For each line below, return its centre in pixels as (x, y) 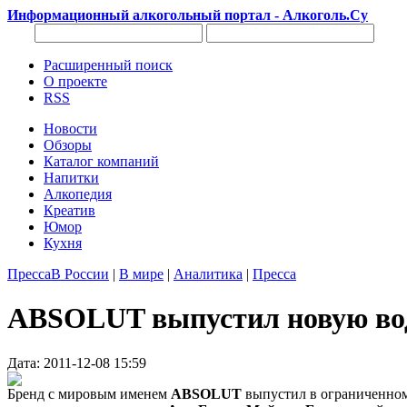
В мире (141, 274)
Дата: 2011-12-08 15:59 (77, 362)
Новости (70, 129)
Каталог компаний (101, 161)
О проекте (75, 81)
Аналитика (208, 274)
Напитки (71, 178)
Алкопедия (78, 194)
